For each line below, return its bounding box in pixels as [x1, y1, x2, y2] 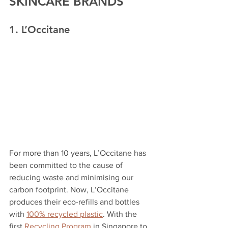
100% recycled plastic [26, 209, 103, 218]
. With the [103, 209, 139, 218]
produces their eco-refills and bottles [9, 197, 141, 206]
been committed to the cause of [9, 160, 125, 169]
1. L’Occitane [9, 23, 70, 36]
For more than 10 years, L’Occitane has [9, 148, 148, 157]
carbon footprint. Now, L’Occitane [9, 185, 131, 194]
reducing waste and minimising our [9, 173, 135, 182]
